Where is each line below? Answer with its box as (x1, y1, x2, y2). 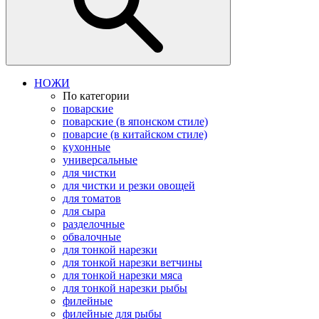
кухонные (63, 141, 110, 153)
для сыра (63, 205, 105, 217)
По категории (63, 90, 130, 102)
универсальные (63, 154, 137, 166)
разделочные (63, 218, 125, 230)
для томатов (63, 192, 121, 204)
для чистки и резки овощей (63, 179, 195, 192)
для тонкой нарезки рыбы (63, 282, 187, 294)
